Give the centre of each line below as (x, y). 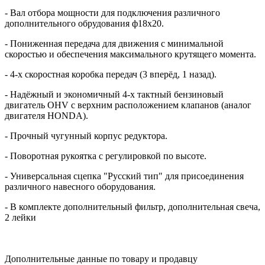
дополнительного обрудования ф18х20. (84, 23)
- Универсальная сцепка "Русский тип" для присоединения (124, 176)
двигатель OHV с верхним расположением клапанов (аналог (128, 105)
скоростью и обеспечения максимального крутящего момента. (130, 54)
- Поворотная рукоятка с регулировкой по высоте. (106, 156)
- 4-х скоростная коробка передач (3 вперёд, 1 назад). (111, 74)
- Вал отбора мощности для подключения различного (112, 12)
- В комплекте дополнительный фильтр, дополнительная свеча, (132, 206)
